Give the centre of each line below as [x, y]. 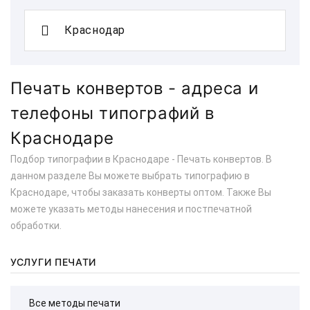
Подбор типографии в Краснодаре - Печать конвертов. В [141, 159]
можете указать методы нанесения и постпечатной [131, 209]
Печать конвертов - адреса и [135, 88]
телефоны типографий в [112, 113]
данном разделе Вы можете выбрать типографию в [130, 176]
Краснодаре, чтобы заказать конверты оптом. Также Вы [141, 192]
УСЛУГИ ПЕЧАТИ [54, 262]
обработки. [36, 226]
